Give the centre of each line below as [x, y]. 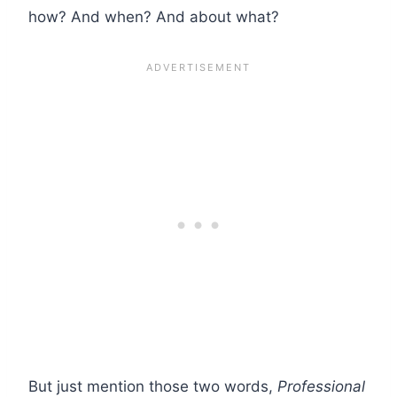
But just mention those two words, [153, 386]
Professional [321, 386]
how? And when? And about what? [154, 16]
